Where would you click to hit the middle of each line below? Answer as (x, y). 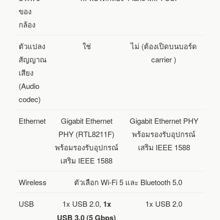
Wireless (33, 182)
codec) (30, 99)
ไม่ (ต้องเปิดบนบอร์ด (164, 46)
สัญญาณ (33, 59)
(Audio (29, 85)
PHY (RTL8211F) (86, 134)
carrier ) (164, 59)
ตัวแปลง (32, 46)
